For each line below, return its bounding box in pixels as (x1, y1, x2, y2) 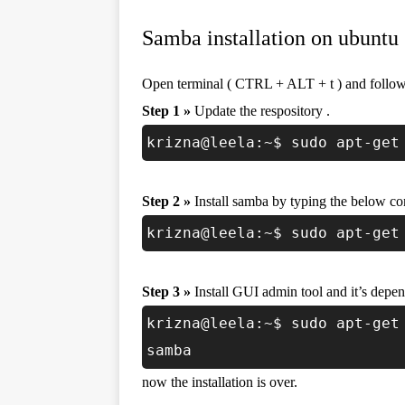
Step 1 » (142, 103, 191, 118)
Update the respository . (191, 103, 330, 118)
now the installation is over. (142, 374, 297, 390)
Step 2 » (142, 193, 191, 209)
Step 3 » (142, 284, 191, 299)
